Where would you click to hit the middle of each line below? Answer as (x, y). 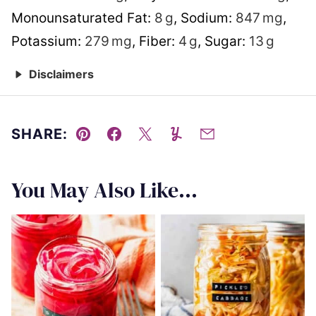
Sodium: (208, 18)
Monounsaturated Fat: (83, 18)
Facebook (144, 145)
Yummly (201, 145)
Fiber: (159, 41)
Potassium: (48, 41)
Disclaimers (60, 74)
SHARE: (39, 134)
